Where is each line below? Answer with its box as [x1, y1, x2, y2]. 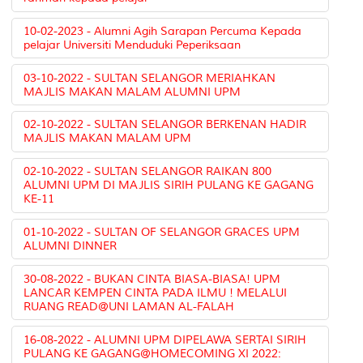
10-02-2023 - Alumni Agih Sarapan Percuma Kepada [23, 23, 302, 38]
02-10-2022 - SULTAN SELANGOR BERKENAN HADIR [23, 117, 307, 132]
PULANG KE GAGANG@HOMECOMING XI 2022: [23, 346, 282, 361]
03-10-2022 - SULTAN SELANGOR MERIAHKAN [23, 70, 276, 85]
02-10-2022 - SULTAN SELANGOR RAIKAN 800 [23, 164, 272, 179]
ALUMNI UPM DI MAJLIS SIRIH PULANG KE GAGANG [23, 178, 314, 193]
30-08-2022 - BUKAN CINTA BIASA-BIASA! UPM [23, 271, 281, 286]
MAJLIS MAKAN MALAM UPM [23, 131, 192, 146]
